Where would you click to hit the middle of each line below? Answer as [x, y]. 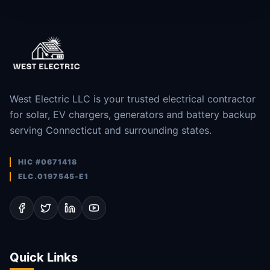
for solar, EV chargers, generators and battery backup [133, 115]
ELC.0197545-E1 [53, 176]
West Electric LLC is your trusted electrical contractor [133, 99]
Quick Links [44, 257]
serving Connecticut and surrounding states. [111, 130]
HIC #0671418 [48, 162]
